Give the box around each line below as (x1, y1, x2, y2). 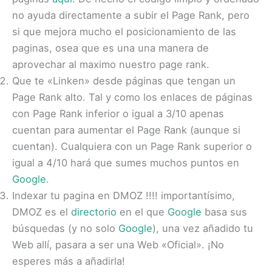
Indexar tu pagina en (12, 189, 113, 202)
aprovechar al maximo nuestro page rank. (12, 58, 209, 71)
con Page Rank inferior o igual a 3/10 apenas (12, 107, 224, 120)
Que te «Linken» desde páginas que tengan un (12, 75, 236, 87)
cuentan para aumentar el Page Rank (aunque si (12, 124, 240, 137)
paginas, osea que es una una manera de (12, 42, 209, 55)
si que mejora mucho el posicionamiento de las (12, 25, 236, 38)
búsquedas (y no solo (12, 222, 118, 235)
